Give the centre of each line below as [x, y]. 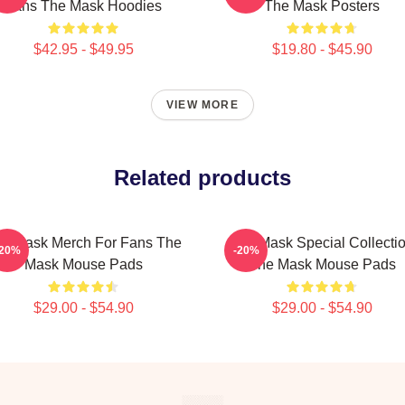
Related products [202, 178]
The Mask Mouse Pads [322, 264]
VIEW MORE [202, 105]
